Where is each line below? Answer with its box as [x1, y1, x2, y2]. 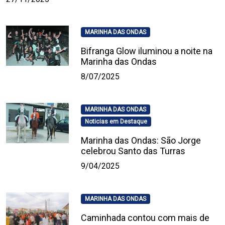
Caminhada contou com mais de [81, 212, 210, 223]
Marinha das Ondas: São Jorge [81, 135, 201, 146]
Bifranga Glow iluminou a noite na [81, 46, 213, 57]
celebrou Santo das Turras [81, 146, 186, 157]
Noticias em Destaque [85, 118, 148, 126]
